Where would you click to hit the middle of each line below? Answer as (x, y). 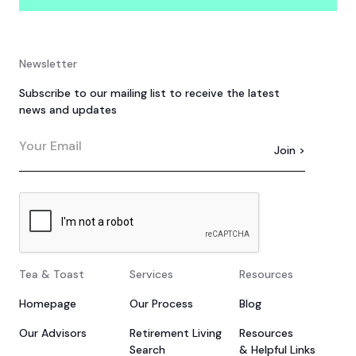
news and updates (68, 109)
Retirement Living (175, 333)
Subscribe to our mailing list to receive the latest (149, 93)
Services (151, 274)
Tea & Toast (52, 274)
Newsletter (48, 63)
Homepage (48, 303)
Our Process (161, 303)
